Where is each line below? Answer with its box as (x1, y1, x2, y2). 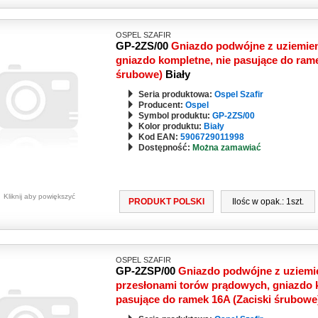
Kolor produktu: (138, 121, 204, 131)
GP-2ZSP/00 (115, 265, 175, 277)
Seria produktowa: (138, 89, 214, 99)
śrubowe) (115, 68, 165, 80)
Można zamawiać (192, 143, 261, 153)
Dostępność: (138, 143, 192, 153)
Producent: (138, 100, 185, 110)
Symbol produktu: (138, 111, 212, 121)
